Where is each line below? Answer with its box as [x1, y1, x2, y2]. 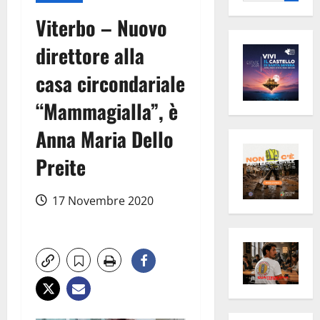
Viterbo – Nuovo [36, 13, 167, 43]
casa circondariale [36, 69, 185, 99]
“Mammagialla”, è [36, 96, 178, 126]
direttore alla [36, 41, 144, 71]
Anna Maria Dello [36, 124, 174, 154]
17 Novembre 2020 [49, 193, 154, 209]
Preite [36, 152, 86, 182]
